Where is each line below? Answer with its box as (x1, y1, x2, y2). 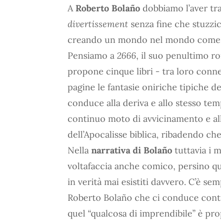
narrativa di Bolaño (91, 144, 172, 156)
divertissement (68, 18, 128, 30)
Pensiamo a (68, 49, 117, 61)
